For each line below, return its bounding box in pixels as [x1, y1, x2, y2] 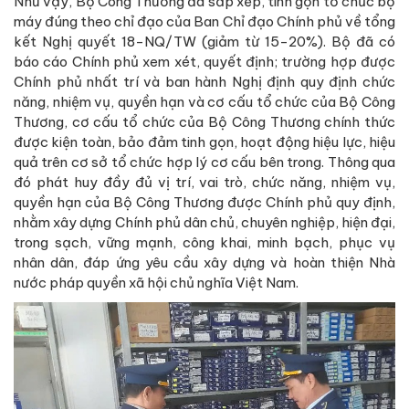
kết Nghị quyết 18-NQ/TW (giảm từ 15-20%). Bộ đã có [14, 33, 395, 51]
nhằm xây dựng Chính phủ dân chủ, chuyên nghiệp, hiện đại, [14, 214, 395, 232]
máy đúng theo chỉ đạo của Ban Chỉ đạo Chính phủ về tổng [14, 13, 395, 31]
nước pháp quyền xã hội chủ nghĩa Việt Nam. [14, 274, 299, 292]
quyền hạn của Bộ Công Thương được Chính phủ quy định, [14, 194, 395, 212]
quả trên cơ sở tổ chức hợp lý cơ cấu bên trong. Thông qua [14, 153, 395, 172]
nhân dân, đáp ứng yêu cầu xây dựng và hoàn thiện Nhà [14, 254, 395, 272]
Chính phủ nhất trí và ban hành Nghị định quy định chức [14, 73, 395, 91]
